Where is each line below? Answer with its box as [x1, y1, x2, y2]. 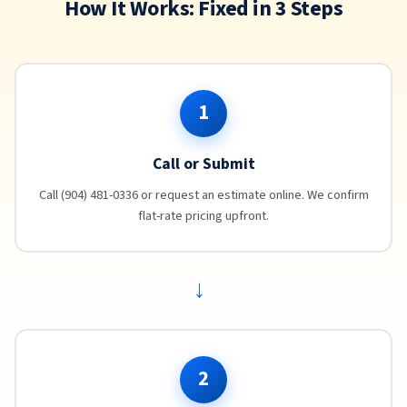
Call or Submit [152, 152, 255, 175]
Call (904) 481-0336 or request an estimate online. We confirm [38, 184, 369, 204]
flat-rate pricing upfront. [138, 205, 269, 225]
